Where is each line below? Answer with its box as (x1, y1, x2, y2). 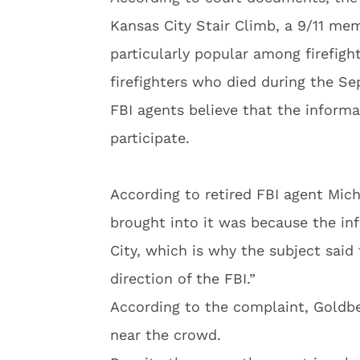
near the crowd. (110, 326, 221, 343)
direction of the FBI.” (110, 270, 256, 287)
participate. (110, 129, 190, 146)
